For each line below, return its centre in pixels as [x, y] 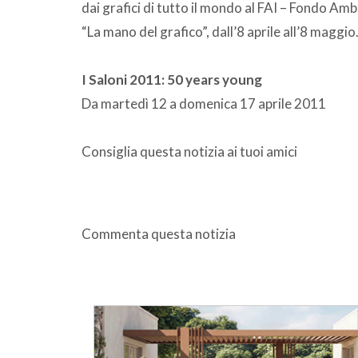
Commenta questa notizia [159, 233]
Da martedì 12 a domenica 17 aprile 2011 [204, 103]
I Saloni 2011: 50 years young [172, 79]
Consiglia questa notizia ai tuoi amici [189, 151]
